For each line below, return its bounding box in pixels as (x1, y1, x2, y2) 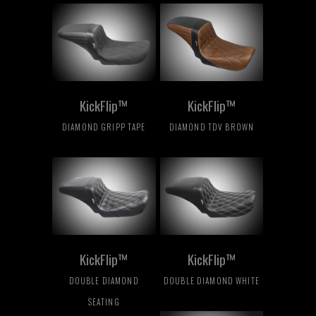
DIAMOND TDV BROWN (169, 121, 255, 133)
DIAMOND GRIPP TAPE (62, 121, 146, 133)
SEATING (87, 296, 120, 308)
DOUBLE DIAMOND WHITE (164, 274, 260, 287)
